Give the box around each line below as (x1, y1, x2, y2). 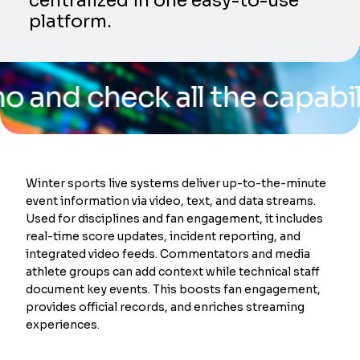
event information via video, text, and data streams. (26, 193, 317, 208)
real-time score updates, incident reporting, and (26, 228, 301, 243)
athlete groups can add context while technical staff (26, 264, 321, 279)
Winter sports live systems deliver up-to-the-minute (26, 175, 327, 190)
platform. (29, 10, 112, 33)
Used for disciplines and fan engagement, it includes (26, 211, 324, 226)
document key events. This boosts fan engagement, (26, 281, 321, 297)
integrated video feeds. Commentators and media (26, 246, 311, 261)
